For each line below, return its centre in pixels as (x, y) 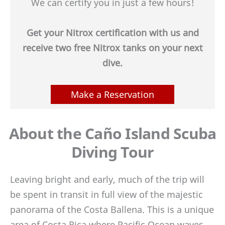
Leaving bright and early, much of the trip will (107, 179)
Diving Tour (113, 152)
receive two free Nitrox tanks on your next (113, 48)
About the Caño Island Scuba (113, 134)
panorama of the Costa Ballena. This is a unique (112, 209)
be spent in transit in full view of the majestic (106, 194)
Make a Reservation (113, 94)
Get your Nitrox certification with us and (113, 33)
